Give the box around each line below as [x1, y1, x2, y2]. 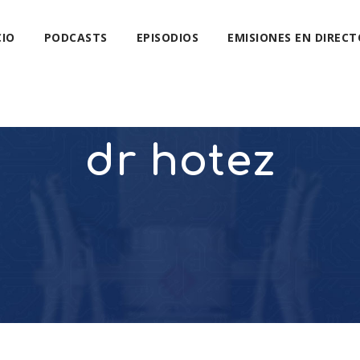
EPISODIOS [136, 30, 199, 45]
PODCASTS [43, 30, 108, 45]
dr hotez [84, 138, 276, 185]
